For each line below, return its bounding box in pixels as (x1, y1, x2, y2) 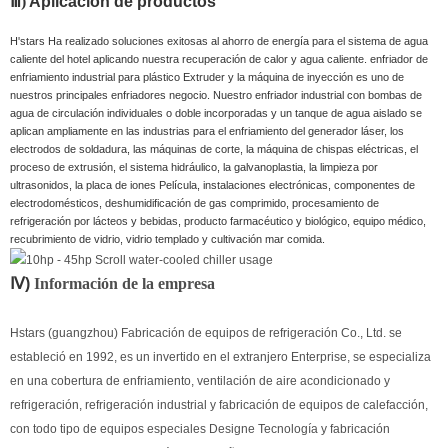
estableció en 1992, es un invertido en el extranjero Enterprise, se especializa (10, 350, 431, 365)
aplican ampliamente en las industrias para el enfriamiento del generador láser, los (10, 125, 404, 138)
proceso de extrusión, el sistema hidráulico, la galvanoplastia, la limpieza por (10, 161, 378, 174)
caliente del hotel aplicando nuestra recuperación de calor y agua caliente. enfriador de (10, 53, 428, 66)
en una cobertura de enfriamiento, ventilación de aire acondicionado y (10, 374, 390, 389)
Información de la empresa (30, 275, 215, 293)
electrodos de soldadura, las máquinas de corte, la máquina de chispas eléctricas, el (10, 143, 418, 156)
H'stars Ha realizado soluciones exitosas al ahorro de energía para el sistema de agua (10, 35, 428, 48)
